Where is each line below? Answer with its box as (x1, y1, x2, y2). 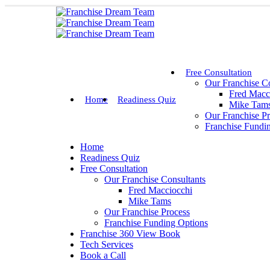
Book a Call (80, 250, 126, 260)
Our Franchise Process (104, 207, 190, 217)
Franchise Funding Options (104, 218, 208, 228)
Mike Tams (128, 196, 171, 206)
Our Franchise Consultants (104, 174, 206, 184)
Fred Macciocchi (128, 185, 192, 195)
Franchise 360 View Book (80, 228, 180, 239)
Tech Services (80, 239, 133, 250)
